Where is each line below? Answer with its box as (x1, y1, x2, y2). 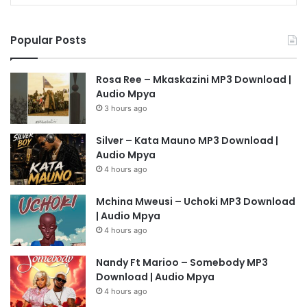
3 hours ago (104, 103, 147, 114)
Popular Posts (10, 33, 86, 48)
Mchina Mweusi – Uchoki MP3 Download (96, 195, 295, 209)
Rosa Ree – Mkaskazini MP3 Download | (96, 73, 291, 87)
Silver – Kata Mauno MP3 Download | (96, 134, 278, 148)
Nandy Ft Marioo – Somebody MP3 (96, 256, 268, 270)
